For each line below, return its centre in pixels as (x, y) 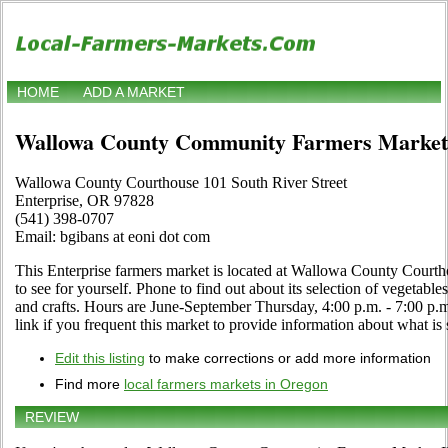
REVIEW (52, 417)
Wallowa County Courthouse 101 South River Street (181, 183)
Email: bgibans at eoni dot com (112, 237)
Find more (89, 384)
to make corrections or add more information (288, 358)
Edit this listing (100, 358)
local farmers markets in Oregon (226, 384)
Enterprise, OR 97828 (84, 201)
